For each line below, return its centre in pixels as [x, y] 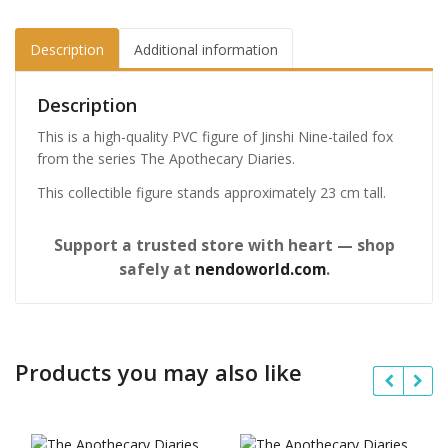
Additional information [206, 49]
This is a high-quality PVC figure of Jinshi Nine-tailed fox [215, 137]
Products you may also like [158, 371]
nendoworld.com [260, 269]
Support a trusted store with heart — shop [224, 245]
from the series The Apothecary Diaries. [166, 159]
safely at [156, 269]
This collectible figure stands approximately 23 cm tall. [211, 192]
